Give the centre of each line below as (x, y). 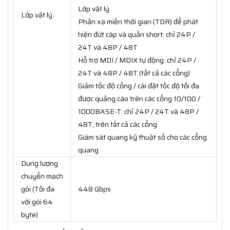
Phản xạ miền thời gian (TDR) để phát (138, 22)
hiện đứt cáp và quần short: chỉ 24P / (137, 35)
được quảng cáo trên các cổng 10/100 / (139, 99)
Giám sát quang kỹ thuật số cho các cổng (142, 137)
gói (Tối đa (38, 189)
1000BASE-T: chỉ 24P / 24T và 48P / (138, 112)
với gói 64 (37, 202)
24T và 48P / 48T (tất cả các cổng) (134, 73)
